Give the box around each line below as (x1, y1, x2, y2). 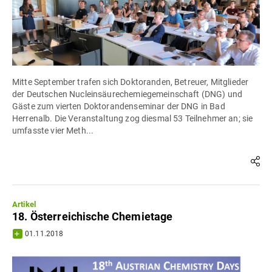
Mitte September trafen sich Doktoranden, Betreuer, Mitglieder (12, 77, 249, 87)
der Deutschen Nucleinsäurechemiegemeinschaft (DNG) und (12, 89, 243, 100)
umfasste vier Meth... (12, 126, 94, 136)
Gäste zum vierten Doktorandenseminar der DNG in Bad (12, 101, 225, 112)
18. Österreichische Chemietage (12, 210, 173, 223)
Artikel (12, 200, 36, 209)
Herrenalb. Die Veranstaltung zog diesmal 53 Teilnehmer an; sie (12, 114, 253, 124)
